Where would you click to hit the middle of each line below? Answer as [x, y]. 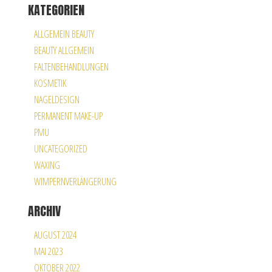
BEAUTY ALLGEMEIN [64, 50]
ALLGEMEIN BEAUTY [64, 34]
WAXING [47, 165]
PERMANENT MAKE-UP [68, 116]
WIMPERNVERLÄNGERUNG [75, 182]
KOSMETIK [50, 83]
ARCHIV [44, 211]
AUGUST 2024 [55, 235]
